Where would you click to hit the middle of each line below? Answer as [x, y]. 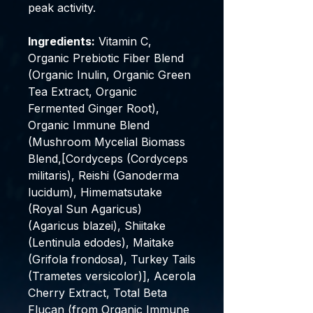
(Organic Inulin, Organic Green [109, 75]
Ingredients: [61, 41]
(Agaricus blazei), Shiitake [97, 226]
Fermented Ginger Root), [94, 108]
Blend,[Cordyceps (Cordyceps [108, 159]
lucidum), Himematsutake [95, 192]
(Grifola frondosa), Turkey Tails [112, 259]
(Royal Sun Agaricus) [85, 209]
